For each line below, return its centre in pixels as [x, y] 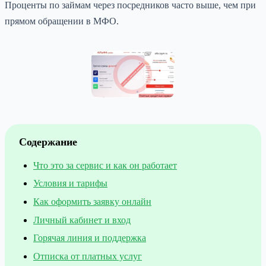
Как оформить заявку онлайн [92, 202]
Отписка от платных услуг [88, 256]
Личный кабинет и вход [82, 220]
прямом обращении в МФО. [62, 21]
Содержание [48, 142]
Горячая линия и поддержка [90, 238]
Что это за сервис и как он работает [105, 165]
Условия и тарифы [70, 183]
